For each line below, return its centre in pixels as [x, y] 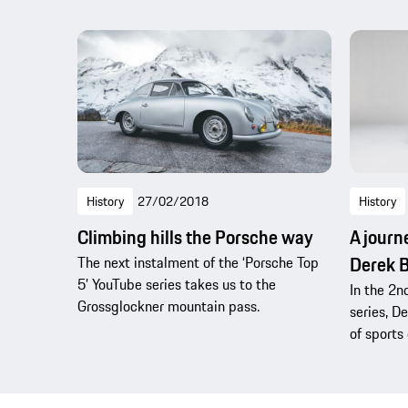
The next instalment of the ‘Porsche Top [198, 262]
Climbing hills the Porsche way [195, 237]
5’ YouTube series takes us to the [177, 284]
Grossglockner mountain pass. [168, 306]
